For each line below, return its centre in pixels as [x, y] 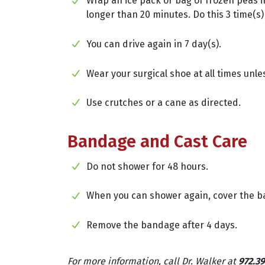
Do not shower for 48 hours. [147, 166]
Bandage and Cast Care [157, 141]
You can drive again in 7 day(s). [154, 44]
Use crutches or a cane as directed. [164, 103]
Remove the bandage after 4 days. [162, 225]
